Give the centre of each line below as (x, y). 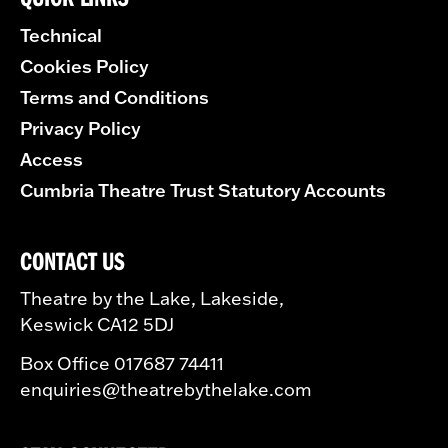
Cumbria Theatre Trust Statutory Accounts (203, 190)
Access (51, 159)
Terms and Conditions (114, 97)
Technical (61, 35)
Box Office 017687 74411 (122, 363)
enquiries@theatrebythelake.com (166, 389)
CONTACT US (73, 260)
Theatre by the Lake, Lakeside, (152, 298)
